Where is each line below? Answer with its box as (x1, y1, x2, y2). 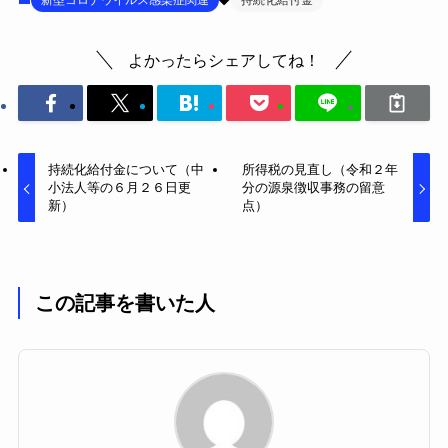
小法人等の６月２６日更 (48, 180, 192, 196)
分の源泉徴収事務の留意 (241, 180, 385, 196)
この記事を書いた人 (35, 291, 216, 314)
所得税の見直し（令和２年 (241, 162, 398, 178)
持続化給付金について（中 (48, 162, 205, 178)
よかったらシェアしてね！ (128, 50, 320, 69)
